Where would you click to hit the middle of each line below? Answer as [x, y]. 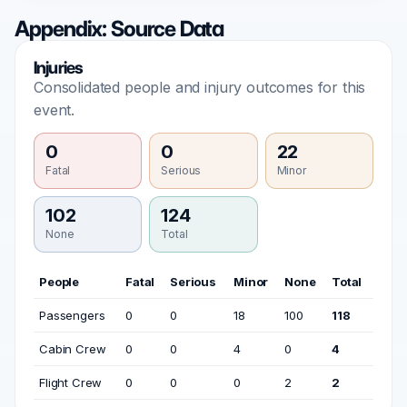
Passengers [72, 315]
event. [55, 110]
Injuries [59, 68]
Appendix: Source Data [119, 29]
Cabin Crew [73, 349]
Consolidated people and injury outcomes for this [200, 87]
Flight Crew [71, 382]
